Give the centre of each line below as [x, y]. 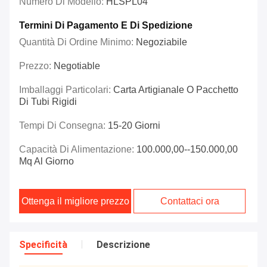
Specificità [43, 245]
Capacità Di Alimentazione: [78, 150]
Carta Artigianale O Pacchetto [176, 90]
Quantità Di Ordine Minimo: [77, 42]
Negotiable [77, 66]
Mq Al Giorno [46, 162]
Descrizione [123, 245]
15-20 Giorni [134, 126]
